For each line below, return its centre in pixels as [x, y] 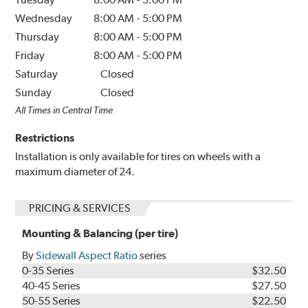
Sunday [34, 93]
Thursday [37, 37]
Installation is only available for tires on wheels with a [138, 157]
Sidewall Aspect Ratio [87, 256]
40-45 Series [52, 286]
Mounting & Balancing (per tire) [100, 234]
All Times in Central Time [64, 110]
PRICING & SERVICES [80, 208]
